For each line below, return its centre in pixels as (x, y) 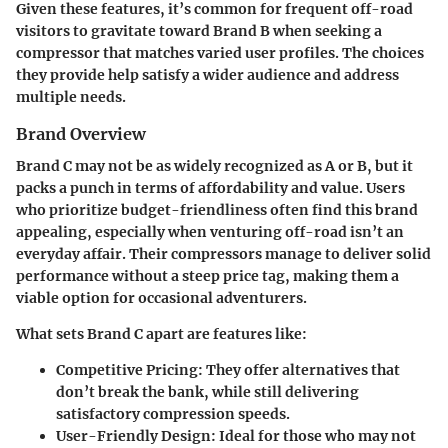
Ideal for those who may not (316, 436)
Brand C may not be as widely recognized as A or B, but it (214, 166)
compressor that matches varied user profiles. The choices (220, 53)
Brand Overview (81, 134)
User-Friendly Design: (136, 436)
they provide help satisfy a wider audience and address (207, 75)
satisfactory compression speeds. (173, 414)
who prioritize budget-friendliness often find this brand (217, 210)
